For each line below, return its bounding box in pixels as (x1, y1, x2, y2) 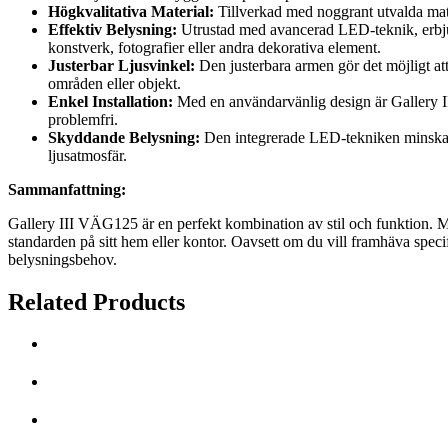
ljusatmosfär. (48, 146, 127, 164)
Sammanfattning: (8, 180, 126, 198)
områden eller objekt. (48, 74, 181, 92)
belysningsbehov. (8, 250, 117, 268)
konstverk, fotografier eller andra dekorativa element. (48, 38, 381, 56)
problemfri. (48, 110, 118, 128)
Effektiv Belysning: (48, 20, 177, 38)
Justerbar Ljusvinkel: (48, 56, 195, 74)
